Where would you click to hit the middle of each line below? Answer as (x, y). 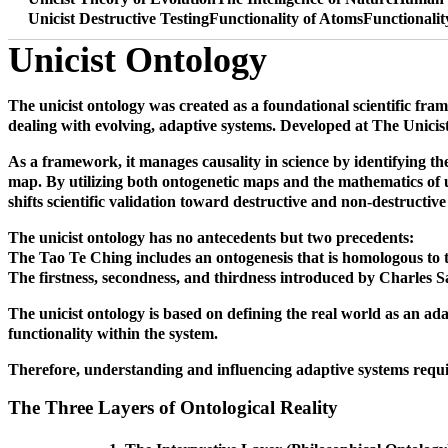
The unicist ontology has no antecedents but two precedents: (211, 237)
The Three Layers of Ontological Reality (173, 408)
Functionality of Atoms (286, 18)
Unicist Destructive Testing (118, 18)
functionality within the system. (113, 333)
